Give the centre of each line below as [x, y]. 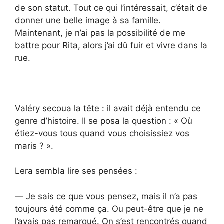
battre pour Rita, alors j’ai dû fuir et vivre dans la [111, 45]
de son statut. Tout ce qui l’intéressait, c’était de [111, 8]
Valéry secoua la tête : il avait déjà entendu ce [108, 108]
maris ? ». [34, 146]
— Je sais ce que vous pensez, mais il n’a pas [106, 196]
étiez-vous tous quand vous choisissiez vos [102, 133]
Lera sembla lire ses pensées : [76, 171]
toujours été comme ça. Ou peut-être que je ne [109, 209]
